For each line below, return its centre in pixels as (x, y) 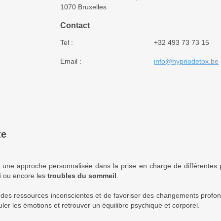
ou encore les (24, 175)
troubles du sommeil (82, 175)
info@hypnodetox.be (186, 61)
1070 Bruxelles (83, 7)
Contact (75, 26)
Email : (71, 61)
